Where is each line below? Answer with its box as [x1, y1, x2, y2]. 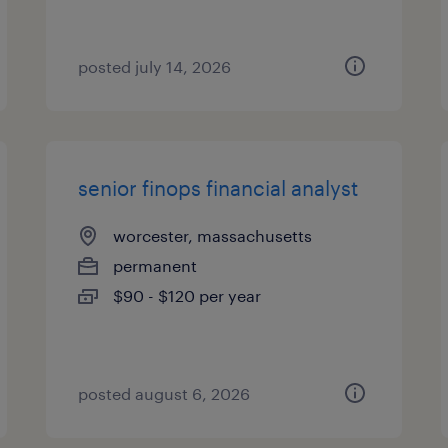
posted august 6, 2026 [78, 384, 251, 403]
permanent [113, 256, 198, 275]
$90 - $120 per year [113, 286, 262, 305]
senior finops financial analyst [78, 176, 359, 200]
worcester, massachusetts [113, 226, 313, 245]
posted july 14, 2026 [78, 57, 232, 76]
